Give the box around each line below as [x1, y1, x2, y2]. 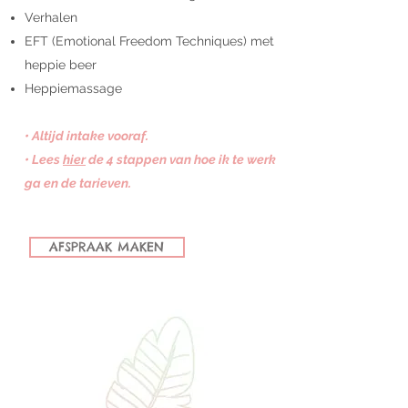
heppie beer [25, 57, 97, 72]
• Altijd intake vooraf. [25, 128, 148, 143]
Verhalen [25, 10, 77, 25]
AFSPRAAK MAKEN [49, 239, 164, 255]
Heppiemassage [25, 81, 122, 96]
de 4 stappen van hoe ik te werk [86, 152, 276, 167]
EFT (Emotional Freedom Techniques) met [25, 34, 274, 48]
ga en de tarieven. [25, 176, 134, 190]
